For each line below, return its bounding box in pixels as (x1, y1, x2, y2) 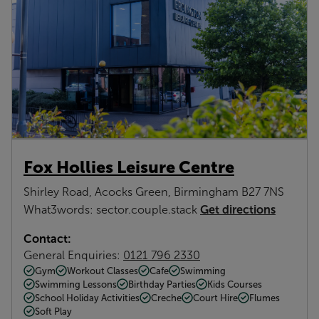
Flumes (249, 292, 280, 303)
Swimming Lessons (35, 278, 117, 290)
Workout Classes (67, 265, 138, 276)
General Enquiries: (23, 249, 123, 261)
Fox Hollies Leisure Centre (23, 157, 234, 177)
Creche (151, 292, 182, 303)
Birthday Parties (128, 278, 196, 290)
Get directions (200, 202, 276, 216)
